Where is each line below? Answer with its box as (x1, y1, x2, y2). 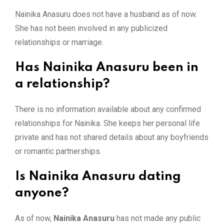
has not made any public (114, 213, 200, 223)
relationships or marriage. (15, 37, 103, 47)
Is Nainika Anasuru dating (15, 170, 181, 183)
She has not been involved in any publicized (15, 23, 167, 33)
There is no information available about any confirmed (15, 104, 201, 114)
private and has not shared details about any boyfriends (15, 132, 208, 142)
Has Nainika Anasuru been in (15, 61, 198, 74)
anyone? (15, 186, 69, 199)
